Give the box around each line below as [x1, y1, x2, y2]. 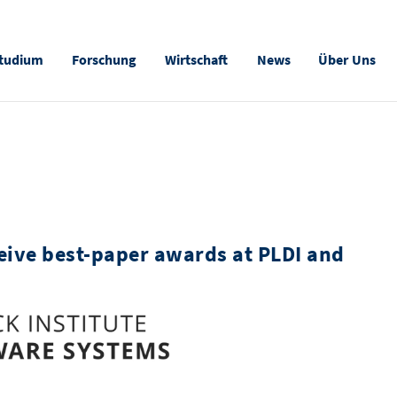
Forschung [71, 51, 136, 69]
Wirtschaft [165, 51, 229, 69]
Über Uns [317, 51, 377, 69]
